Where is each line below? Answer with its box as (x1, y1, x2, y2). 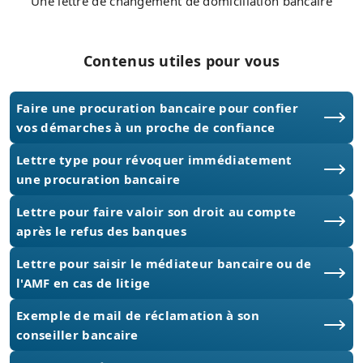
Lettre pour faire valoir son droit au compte (16, 203, 297, 220)
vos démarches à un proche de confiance (16, 119, 275, 136)
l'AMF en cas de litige (16, 275, 151, 292)
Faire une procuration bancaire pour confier (16, 100, 298, 117)
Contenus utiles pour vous (83, 51, 280, 71)
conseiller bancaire (16, 327, 139, 344)
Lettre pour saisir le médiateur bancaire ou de (16, 255, 312, 272)
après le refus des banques (16, 223, 186, 240)
